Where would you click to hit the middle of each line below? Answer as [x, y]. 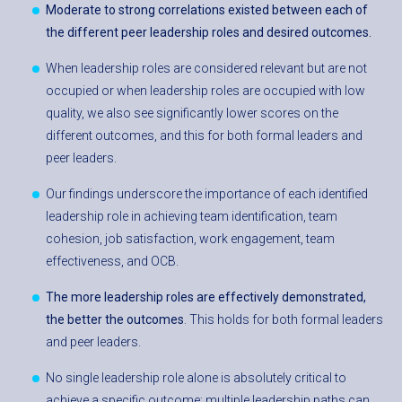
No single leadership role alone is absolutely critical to [196, 378]
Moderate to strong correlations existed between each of [207, 10]
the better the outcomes [115, 320]
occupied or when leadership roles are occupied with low [205, 91]
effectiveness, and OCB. [112, 262]
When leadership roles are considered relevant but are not [206, 69]
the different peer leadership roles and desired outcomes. [209, 33]
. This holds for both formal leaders [284, 320]
